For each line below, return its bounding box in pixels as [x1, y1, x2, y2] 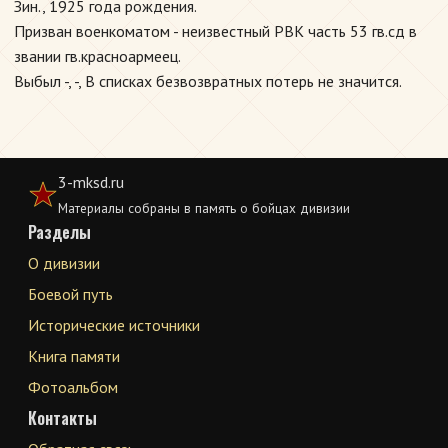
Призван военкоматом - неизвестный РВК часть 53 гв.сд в [14, 21, 417, 41]
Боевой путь [28, 284, 113, 304]
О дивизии [28, 253, 100, 273]
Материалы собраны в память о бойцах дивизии [58, 199, 350, 217]
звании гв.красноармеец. [14, 46, 181, 66]
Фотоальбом [28, 377, 118, 397]
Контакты [28, 406, 97, 430]
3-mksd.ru [58, 172, 124, 192]
